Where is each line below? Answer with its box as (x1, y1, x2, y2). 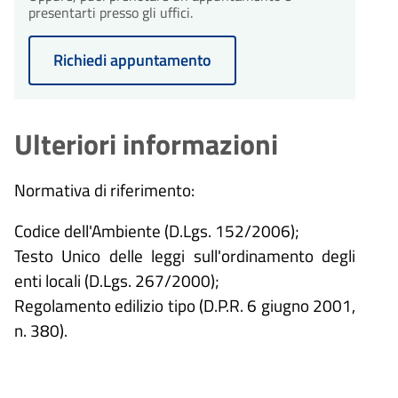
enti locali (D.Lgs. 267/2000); (14, 267, 219, 294)
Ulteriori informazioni (14, 122, 278, 165)
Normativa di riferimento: (14, 177, 195, 203)
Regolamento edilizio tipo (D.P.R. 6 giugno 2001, (14, 292, 355, 319)
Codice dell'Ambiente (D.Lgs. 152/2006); (14, 218, 299, 244)
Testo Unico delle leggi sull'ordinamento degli (14, 243, 355, 269)
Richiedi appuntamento (53, 47, 211, 72)
